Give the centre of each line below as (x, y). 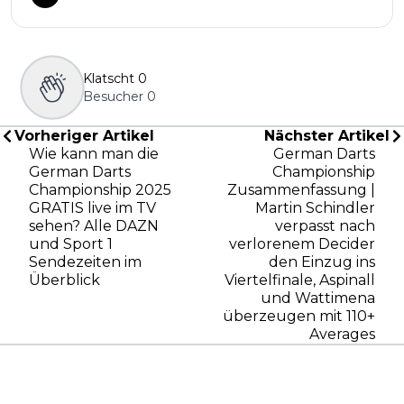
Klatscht (109, 79)
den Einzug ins (322, 262)
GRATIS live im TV (92, 208)
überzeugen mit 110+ (299, 317)
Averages (342, 335)
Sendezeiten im (85, 262)
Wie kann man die (94, 154)
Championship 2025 (100, 190)
